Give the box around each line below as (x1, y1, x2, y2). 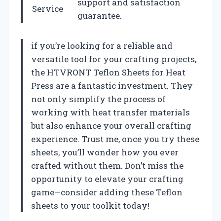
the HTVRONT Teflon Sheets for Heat (31, 67, 185, 78)
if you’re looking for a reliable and (31, 40, 173, 52)
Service (32, 3, 63, 15)
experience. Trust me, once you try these (31, 133, 199, 145)
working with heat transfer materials (31, 107, 190, 118)
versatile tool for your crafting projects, (31, 53, 196, 65)
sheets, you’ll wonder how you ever (31, 147, 179, 158)
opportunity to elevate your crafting (31, 173, 184, 185)
